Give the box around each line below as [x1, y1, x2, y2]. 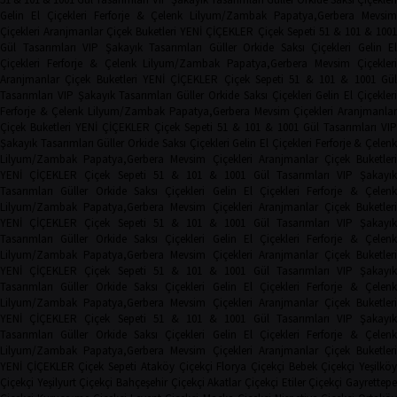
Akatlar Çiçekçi [207, 375, 279, 391]
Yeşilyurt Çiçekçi [36, 375, 113, 391]
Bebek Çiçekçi [288, 359, 355, 375]
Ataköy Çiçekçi [140, 359, 213, 375]
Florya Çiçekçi [216, 359, 284, 375]
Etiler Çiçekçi [281, 375, 343, 391]
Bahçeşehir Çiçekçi [116, 375, 205, 391]
